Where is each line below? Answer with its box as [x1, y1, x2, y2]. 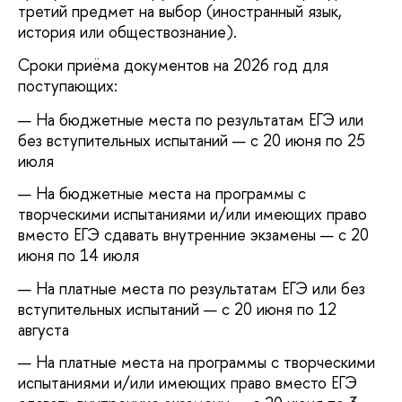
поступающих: [18, 74, 118, 98]
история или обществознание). [18, 21, 237, 44]
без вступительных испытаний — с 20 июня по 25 [18, 128, 365, 152]
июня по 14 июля [18, 244, 139, 267]
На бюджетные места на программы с [36, 182, 306, 205]
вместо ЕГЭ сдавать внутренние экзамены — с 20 [18, 223, 369, 247]
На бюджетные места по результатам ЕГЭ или [36, 108, 363, 131]
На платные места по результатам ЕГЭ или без [36, 276, 365, 300]
